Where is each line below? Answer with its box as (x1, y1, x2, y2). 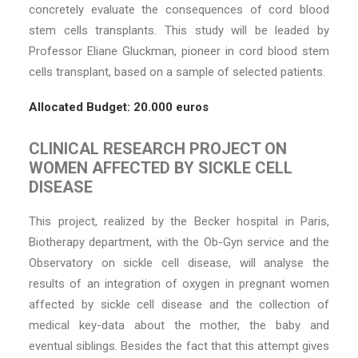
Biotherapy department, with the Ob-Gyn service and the (29, 235, 329, 249)
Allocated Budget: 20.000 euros (29, 100, 209, 114)
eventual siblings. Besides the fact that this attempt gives (29, 339, 329, 353)
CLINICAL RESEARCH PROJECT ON (29, 139, 287, 158)
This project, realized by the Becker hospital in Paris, (29, 214, 329, 229)
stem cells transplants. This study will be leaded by (29, 23, 329, 38)
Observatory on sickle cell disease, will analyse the (29, 256, 329, 270)
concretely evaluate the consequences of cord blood (29, 2, 329, 17)
